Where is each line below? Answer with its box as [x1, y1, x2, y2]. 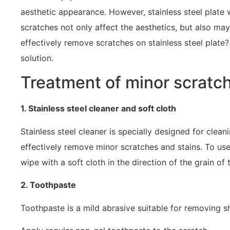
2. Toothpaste [21, 180, 76, 190]
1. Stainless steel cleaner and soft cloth [21, 103, 176, 114]
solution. [21, 53, 53, 63]
